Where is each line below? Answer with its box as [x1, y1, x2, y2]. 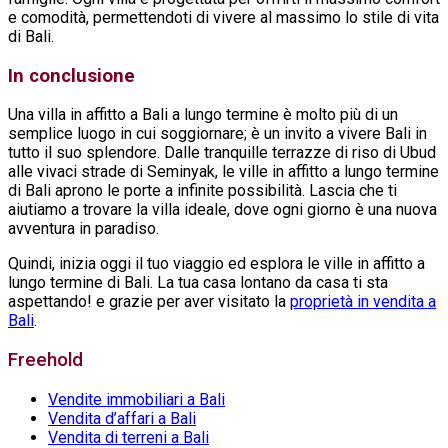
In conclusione [8, 64, 135, 87]
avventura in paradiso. [8, 219, 159, 239]
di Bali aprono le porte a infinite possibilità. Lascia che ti [8, 181, 397, 201]
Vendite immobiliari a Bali [48, 389, 225, 409]
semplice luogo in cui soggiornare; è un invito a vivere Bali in [8, 124, 427, 144]
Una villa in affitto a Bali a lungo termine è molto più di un [8, 105, 398, 125]
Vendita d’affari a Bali [48, 408, 196, 428]
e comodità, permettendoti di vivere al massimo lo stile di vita [8, 7, 439, 27]
